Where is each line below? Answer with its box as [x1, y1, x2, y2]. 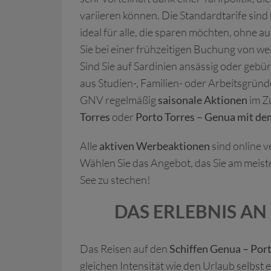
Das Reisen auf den [80, 242, 169, 255]
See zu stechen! [80, 173, 151, 186]
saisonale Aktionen [158, 93, 247, 106]
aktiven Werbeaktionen [99, 139, 210, 152]
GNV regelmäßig [80, 93, 158, 106]
